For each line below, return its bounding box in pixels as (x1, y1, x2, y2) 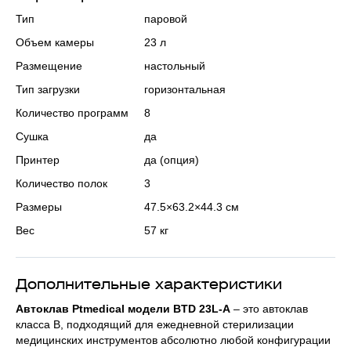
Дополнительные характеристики (16, 275, 282, 293)
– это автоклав (230, 302, 308, 315)
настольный (144, 60, 205, 72)
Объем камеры (16, 36, 94, 49)
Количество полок (16, 177, 107, 190)
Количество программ (16, 107, 128, 119)
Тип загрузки (16, 83, 80, 96)
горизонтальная (144, 83, 226, 96)
